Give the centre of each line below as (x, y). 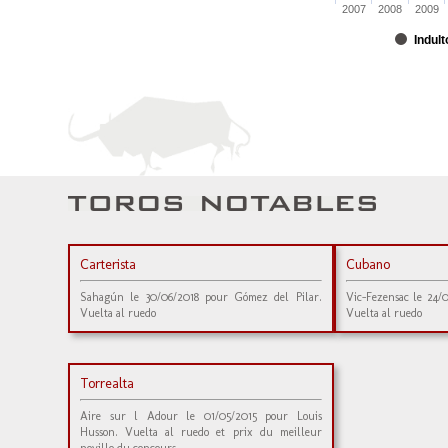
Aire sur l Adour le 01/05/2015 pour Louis (201, 416)
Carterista (108, 264)
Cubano (367, 264)
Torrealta (107, 383)
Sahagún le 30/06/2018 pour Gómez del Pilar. (201, 297)
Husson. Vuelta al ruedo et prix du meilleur (201, 432)
